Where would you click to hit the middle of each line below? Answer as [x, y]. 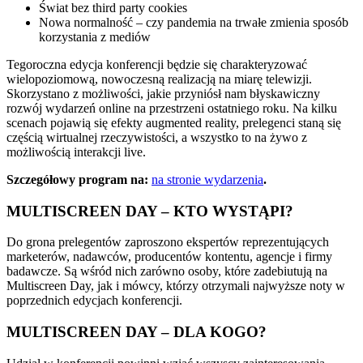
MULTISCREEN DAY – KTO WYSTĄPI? [150, 211]
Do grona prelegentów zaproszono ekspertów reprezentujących [168, 242]
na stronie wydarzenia [207, 179]
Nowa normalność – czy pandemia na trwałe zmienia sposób [194, 22]
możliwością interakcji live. [78, 152]
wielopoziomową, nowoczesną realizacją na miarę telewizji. [159, 79]
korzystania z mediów [96, 36]
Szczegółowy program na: [79, 179]
